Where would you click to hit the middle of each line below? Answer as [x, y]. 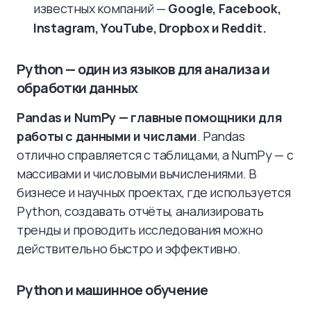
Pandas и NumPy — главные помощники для [150, 117]
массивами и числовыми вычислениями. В [137, 174]
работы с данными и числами [107, 136]
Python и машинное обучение [112, 290]
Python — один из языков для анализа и [143, 69]
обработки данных [77, 88]
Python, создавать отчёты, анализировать [140, 211]
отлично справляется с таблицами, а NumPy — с [155, 155]
